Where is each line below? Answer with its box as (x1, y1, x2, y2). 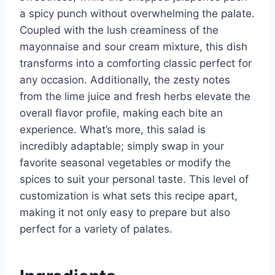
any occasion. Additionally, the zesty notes (20, 74, 230, 87)
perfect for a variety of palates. (20, 223, 172, 236)
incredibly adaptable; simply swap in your (20, 140, 224, 153)
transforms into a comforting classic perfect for (20, 57, 252, 70)
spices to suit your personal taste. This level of (20, 173, 249, 186)
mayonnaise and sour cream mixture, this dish (20, 41, 247, 53)
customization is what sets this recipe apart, (20, 190, 238, 203)
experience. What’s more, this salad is (20, 123, 206, 136)
